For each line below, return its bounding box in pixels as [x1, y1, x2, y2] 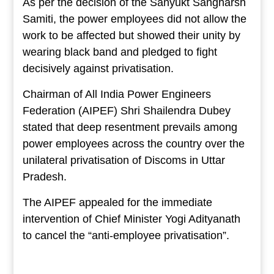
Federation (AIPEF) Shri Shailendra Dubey [22, 105, 231, 117]
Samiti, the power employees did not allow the [22, 13, 246, 26]
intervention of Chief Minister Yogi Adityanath [22, 213, 240, 226]
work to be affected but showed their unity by [22, 29, 240, 42]
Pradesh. [22, 171, 67, 183]
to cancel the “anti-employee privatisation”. [22, 229, 229, 242]
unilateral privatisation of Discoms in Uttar [22, 154, 225, 167]
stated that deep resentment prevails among [22, 121, 237, 134]
